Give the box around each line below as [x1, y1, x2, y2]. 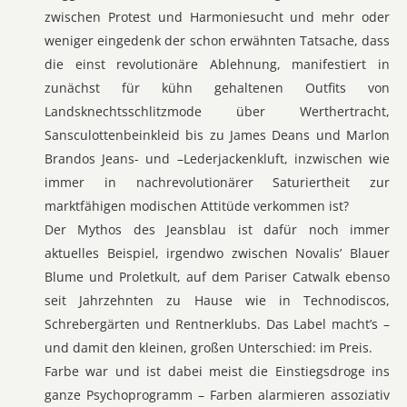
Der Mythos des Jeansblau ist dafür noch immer [45, 221, 390, 238]
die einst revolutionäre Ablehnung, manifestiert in [45, 55, 390, 73]
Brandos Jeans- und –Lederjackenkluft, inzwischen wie [45, 150, 390, 167]
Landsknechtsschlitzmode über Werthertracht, [45, 103, 390, 120]
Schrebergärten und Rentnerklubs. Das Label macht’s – [45, 315, 390, 333]
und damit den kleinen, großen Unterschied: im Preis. [45, 339, 372, 356]
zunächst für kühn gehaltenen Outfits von [45, 79, 390, 96]
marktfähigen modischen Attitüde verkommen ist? [45, 197, 349, 214]
